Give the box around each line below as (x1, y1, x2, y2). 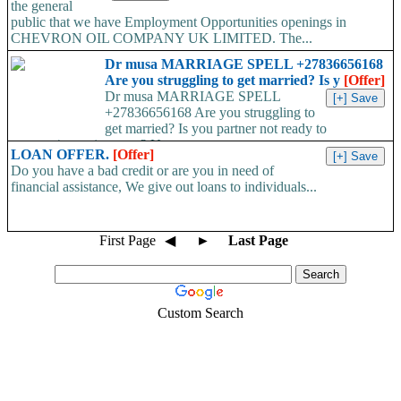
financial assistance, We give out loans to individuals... (11, 179, 317, 195)
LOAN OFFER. (11, 147, 113, 163)
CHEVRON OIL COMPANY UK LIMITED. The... (11, 30, 312, 47)
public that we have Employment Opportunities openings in (11, 14, 346, 30)
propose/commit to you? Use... (11, 137, 183, 153)
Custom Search (158, 305, 243, 321)
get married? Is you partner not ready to (105, 121, 327, 137)
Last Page (228, 233, 288, 249)
